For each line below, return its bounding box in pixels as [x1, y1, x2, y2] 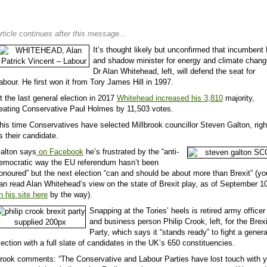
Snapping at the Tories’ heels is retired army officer [89, 206, 265, 216]
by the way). [48, 190, 92, 200]
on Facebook [36, 147, 83, 157]
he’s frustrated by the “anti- [83, 147, 179, 157]
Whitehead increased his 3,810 [117, 94, 223, 103]
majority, [223, 94, 254, 103]
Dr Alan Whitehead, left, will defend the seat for [93, 67, 255, 76]
